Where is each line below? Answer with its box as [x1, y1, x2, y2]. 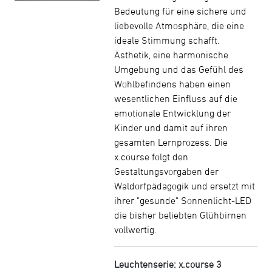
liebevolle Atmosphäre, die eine [114, 20, 244, 31]
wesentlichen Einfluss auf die [114, 93, 237, 104]
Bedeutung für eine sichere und [114, 5, 246, 16]
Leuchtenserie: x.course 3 [114, 259, 222, 270]
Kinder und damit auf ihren [114, 122, 228, 133]
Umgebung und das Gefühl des [114, 64, 243, 75]
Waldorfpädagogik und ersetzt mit [114, 180, 255, 191]
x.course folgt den [114, 151, 188, 162]
